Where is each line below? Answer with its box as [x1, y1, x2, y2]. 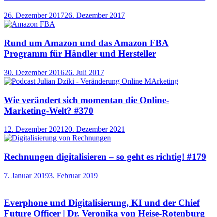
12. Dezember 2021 [4, 125, 64, 134]
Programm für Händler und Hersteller [4, 48, 156, 59]
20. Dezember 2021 [64, 125, 125, 134]
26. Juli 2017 [64, 68, 104, 77]
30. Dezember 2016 [4, 68, 64, 77]
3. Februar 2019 [49, 171, 98, 180]
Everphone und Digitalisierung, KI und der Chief [4, 198, 200, 208]
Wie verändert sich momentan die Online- [4, 94, 169, 105]
